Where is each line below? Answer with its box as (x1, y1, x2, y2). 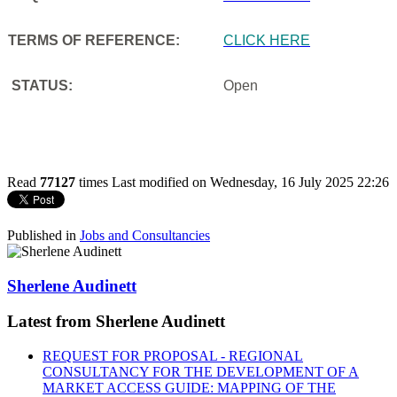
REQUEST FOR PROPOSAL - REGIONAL (43, 347, 303, 363)
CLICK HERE (223, 32, 310, 48)
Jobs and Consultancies (80, 227, 210, 243)
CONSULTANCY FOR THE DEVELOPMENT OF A (43, 363, 359, 379)
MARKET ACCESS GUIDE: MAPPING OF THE (43, 379, 336, 395)
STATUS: (8, 77, 73, 93)
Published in (7, 227, 76, 243)
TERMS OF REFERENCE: (8, 32, 180, 48)
